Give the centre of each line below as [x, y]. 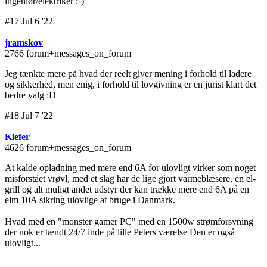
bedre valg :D [30, 95]
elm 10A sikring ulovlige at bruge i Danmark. [91, 200]
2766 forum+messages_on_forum [68, 54]
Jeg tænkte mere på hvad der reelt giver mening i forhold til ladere [128, 74]
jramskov [24, 43]
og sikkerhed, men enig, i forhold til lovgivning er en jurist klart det [131, 85]
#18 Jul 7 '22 [29, 116]
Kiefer [17, 137]
